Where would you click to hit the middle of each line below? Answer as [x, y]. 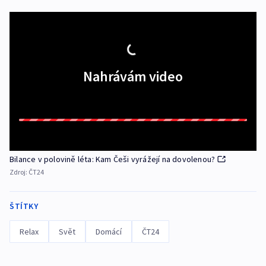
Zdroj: [19, 172]
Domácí [109, 232]
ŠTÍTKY [24, 206]
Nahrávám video [133, 77]
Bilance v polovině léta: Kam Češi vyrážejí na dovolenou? [113, 159]
